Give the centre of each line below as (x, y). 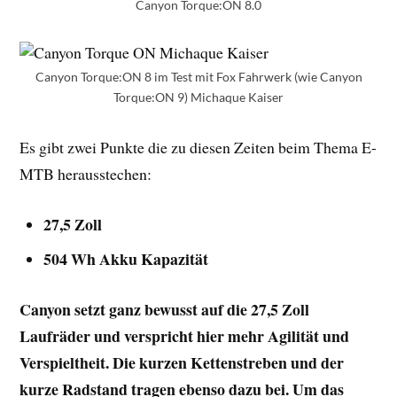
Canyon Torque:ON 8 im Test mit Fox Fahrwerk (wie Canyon (198, 77)
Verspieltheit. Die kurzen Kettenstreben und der (182, 362)
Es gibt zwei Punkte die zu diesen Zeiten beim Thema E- (198, 148)
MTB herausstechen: (86, 174)
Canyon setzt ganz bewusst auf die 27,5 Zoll (165, 309)
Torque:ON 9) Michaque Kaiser (198, 97)
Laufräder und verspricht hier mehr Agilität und (185, 335)
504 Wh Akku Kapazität (126, 259)
